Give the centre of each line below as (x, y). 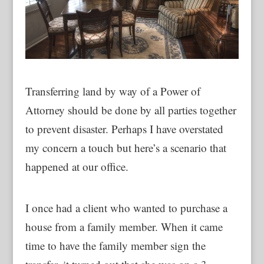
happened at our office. (77, 166)
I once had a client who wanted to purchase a (126, 207)
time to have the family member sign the (115, 245)
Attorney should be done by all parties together (131, 110)
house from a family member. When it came (124, 226)
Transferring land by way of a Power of (113, 91)
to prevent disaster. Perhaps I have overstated (124, 128)
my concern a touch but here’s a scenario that (126, 147)
